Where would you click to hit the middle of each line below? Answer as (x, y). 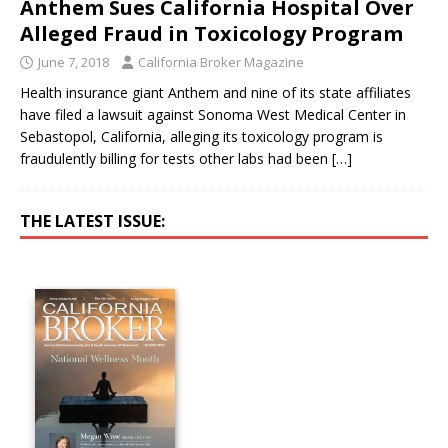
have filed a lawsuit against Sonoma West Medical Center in (213, 114)
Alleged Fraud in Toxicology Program (211, 33)
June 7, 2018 (73, 61)
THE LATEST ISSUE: (92, 220)
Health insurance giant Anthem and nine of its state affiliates (215, 92)
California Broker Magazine (221, 61)
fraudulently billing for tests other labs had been (176, 158)
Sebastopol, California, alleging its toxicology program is (201, 136)
